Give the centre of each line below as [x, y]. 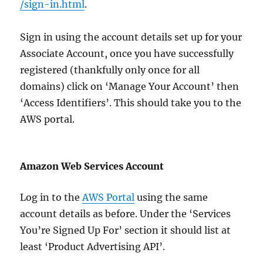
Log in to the [51, 197]
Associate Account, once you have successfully [127, 53]
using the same [171, 197]
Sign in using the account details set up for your [131, 37]
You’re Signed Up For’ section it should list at [126, 230]
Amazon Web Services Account [92, 166]
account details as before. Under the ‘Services [126, 214]
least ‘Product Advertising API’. [93, 247]
